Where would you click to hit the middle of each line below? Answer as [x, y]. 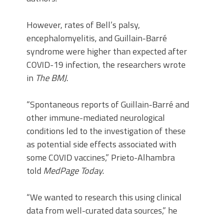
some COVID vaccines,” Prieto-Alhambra [101, 157]
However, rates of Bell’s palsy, [83, 25]
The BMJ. [52, 78]
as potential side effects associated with [101, 144]
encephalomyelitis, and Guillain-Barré [97, 38]
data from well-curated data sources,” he [102, 210]
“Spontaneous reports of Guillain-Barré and [108, 104]
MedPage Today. [74, 171]
